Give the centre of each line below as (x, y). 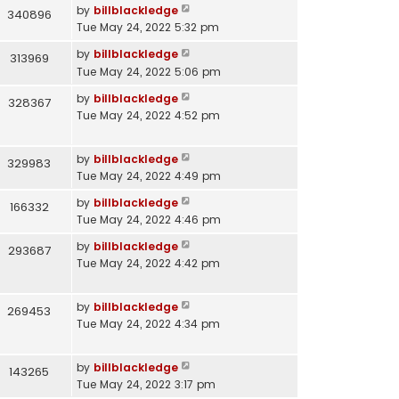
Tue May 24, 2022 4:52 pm (148, 115)
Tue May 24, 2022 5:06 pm (148, 71)
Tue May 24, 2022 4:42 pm (148, 264)
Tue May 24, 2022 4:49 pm (148, 175)
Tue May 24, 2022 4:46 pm (148, 219)
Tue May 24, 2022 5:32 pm (147, 28)
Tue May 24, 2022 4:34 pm (148, 324)
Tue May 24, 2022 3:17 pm (146, 385)
